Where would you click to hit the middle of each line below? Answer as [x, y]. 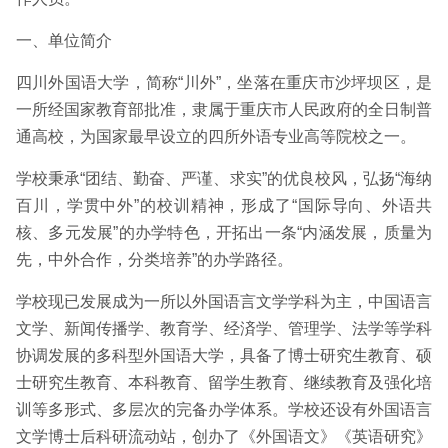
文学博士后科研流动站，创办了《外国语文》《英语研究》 [224, 436]
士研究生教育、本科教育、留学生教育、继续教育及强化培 [224, 382]
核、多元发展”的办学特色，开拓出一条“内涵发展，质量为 [224, 232]
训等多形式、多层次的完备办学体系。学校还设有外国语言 [224, 409]
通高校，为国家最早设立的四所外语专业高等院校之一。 [216, 136]
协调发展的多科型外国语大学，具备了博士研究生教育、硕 [224, 355]
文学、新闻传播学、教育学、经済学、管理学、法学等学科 [224, 328]
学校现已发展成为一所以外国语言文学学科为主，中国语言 [224, 301]
